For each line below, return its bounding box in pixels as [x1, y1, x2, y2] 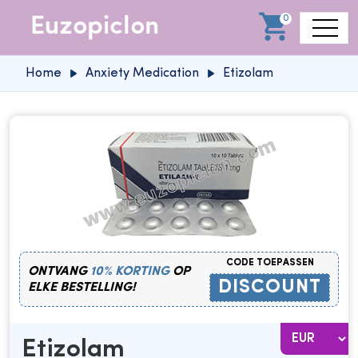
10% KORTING [90, 265, 169, 278]
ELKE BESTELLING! [28, 280, 136, 294]
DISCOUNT [218, 278, 321, 297]
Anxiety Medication [86, 67, 199, 80]
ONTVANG [28, 265, 90, 278]
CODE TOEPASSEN [225, 258, 314, 268]
